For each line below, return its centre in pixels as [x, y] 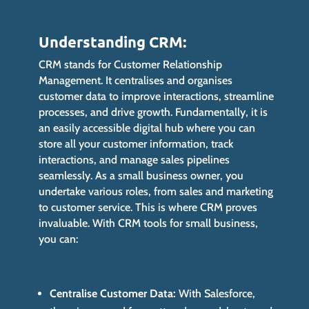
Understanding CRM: [113, 42]
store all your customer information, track [136, 144]
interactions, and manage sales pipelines [134, 160]
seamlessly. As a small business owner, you [141, 176]
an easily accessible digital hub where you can [147, 128]
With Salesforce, [216, 294]
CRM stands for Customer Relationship [131, 65]
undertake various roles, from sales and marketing [156, 192]
